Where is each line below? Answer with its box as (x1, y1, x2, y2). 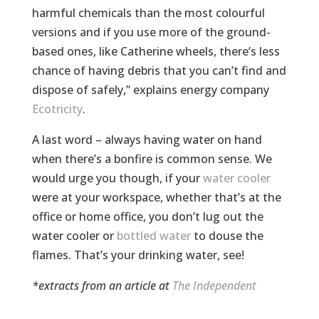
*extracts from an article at (31, 277, 172, 293)
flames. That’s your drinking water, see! (31, 246, 244, 263)
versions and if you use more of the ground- (31, 23, 271, 40)
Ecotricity (31, 100, 83, 117)
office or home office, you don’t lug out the (31, 208, 263, 224)
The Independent (172, 277, 256, 293)
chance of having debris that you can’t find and (31, 62, 286, 78)
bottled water (116, 227, 191, 244)
